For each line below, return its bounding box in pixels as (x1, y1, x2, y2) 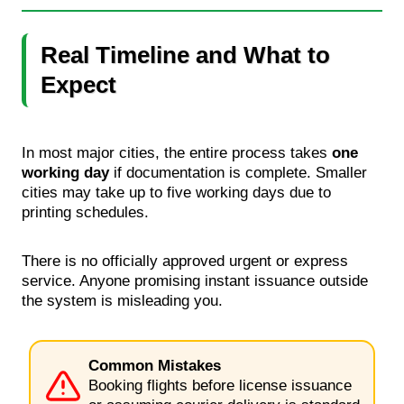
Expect (41, 70, 116, 98)
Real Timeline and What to (41, 41, 330, 69)
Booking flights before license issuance (88, 376, 352, 394)
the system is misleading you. (22, 291, 223, 309)
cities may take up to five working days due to (22, 183, 331, 201)
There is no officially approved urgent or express (22, 252, 348, 270)
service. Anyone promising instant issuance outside (22, 271, 368, 289)
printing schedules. (22, 203, 149, 221)
